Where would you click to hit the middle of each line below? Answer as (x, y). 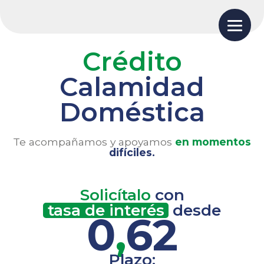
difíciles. (132, 152)
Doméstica (132, 112)
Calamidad (132, 87)
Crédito (132, 62)
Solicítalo (115, 195)
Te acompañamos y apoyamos (94, 142)
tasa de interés (106, 210)
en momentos (213, 142)
